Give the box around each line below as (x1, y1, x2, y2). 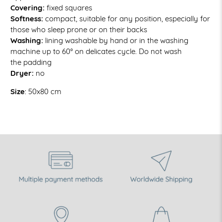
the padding (10, 57, 52, 67)
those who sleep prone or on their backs (10, 25, 148, 34)
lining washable (43, 36, 100, 45)
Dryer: (10, 68, 34, 78)
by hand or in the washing (99, 36, 189, 45)
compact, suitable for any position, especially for (43, 14, 211, 23)
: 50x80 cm (25, 87, 62, 96)
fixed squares (45, 3, 95, 12)
